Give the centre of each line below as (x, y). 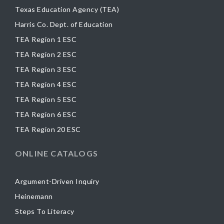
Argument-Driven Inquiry (57, 181)
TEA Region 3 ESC (46, 69)
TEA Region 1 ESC (46, 39)
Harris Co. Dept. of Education (64, 24)
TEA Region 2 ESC (46, 54)
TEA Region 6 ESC (46, 114)
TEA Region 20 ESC (48, 129)
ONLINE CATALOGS (56, 153)
